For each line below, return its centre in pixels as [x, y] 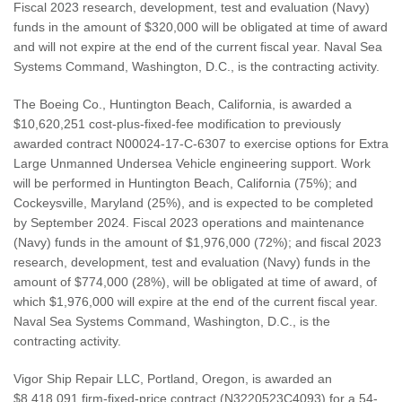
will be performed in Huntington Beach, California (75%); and [185, 184]
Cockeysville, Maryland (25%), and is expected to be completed [193, 203]
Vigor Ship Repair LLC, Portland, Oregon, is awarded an [173, 379]
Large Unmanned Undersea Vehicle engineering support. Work [192, 164]
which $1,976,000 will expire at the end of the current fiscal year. [196, 302]
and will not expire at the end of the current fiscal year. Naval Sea [198, 47]
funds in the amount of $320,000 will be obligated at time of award [201, 27]
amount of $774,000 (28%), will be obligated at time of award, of [195, 282]
